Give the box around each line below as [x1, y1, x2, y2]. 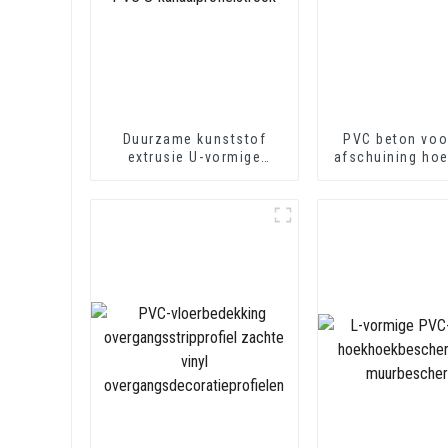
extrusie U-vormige [127, 148, 262, 165]
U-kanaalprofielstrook [116, 184, 273, 201]
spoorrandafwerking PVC [106, 166, 283, 183]
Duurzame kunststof [122, 130, 267, 147]
